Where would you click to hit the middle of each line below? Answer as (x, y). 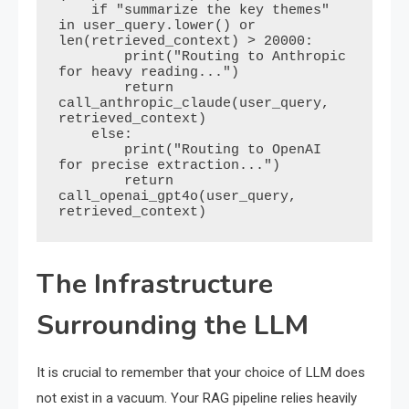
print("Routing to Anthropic (91, 58)
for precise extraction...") (169, 166)
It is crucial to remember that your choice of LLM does (201, 373)
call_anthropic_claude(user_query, (194, 104)
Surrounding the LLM (173, 326)
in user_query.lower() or (157, 26)
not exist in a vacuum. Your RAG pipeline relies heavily (197, 399)
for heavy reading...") (149, 73)
